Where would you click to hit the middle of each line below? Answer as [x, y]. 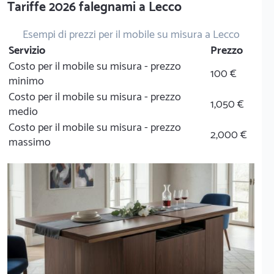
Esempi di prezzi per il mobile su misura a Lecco [131, 35]
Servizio [27, 51]
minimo [26, 81]
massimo [30, 143]
